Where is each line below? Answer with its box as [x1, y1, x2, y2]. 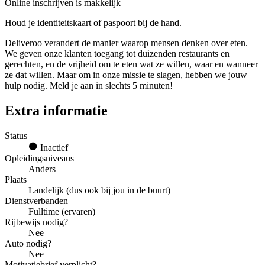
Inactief [38, 142, 68, 153]
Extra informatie [5, 103, 108, 118]
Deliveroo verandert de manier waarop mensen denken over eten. [5, 38, 248, 49]
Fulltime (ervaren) [28, 206, 95, 216]
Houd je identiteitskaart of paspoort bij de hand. [5, 18, 182, 28]
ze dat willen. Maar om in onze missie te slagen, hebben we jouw [5, 70, 247, 80]
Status [5, 130, 27, 141]
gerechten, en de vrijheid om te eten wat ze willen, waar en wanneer [5, 59, 258, 70]
